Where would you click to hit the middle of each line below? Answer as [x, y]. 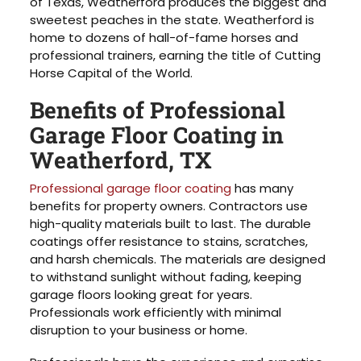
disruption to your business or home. [139, 330]
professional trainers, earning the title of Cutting [176, 55]
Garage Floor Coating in [157, 135]
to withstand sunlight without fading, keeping [166, 276]
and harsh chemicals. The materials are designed [178, 259]
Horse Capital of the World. [112, 73]
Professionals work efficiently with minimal [156, 312]
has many [263, 188]
